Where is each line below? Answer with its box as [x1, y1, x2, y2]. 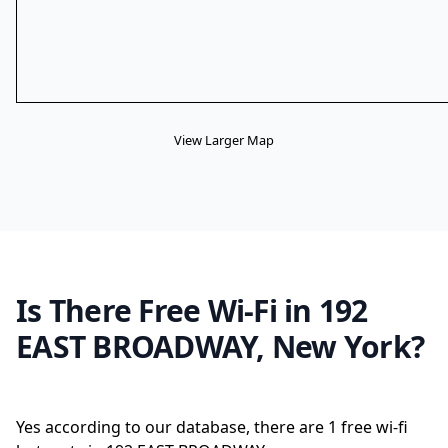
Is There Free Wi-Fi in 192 [16, 290, 368, 331]
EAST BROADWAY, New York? [16, 326, 424, 367]
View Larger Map [174, 131, 274, 149]
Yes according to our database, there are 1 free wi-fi [16, 416, 408, 438]
